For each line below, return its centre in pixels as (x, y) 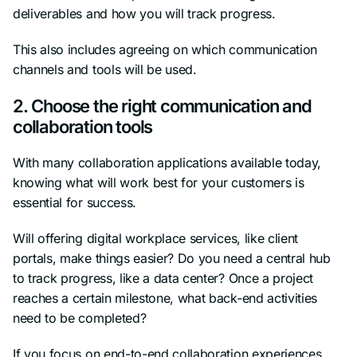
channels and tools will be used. (105, 69)
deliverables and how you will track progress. (144, 13)
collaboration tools (83, 126)
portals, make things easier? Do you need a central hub (172, 258)
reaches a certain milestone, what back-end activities (165, 298)
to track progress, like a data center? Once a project (163, 278)
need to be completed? (80, 318)
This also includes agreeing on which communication (165, 49)
